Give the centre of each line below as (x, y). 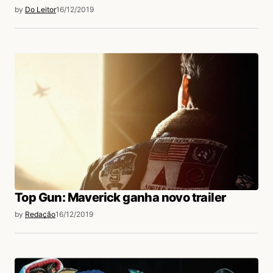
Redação (40, 214)
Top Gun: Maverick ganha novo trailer (120, 198)
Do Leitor (41, 9)
